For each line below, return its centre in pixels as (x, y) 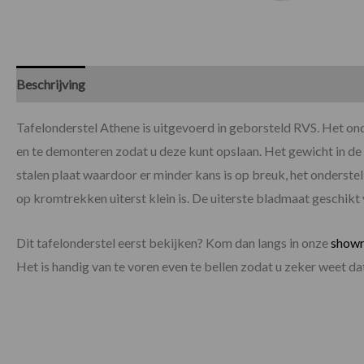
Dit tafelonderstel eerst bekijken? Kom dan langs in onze (173, 242)
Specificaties (136, 84)
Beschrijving (51, 84)
